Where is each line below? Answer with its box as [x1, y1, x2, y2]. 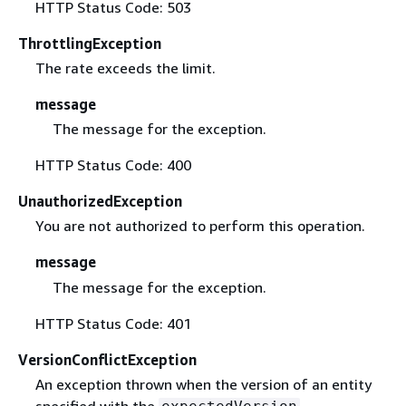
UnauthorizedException [18, 192, 182, 211]
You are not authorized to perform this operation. [34, 217, 365, 236]
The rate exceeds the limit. [34, 59, 216, 78]
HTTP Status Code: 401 [34, 314, 191, 333]
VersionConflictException [18, 350, 197, 369]
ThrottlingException [18, 34, 161, 53]
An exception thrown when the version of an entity [34, 374, 372, 393]
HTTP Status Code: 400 [34, 156, 191, 175]
